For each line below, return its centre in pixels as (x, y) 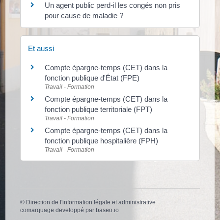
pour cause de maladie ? (84, 15)
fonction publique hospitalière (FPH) (102, 141)
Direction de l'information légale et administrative (91, 203)
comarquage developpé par (58, 210)
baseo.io (108, 210)
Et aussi (41, 48)
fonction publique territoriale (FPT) (99, 109)
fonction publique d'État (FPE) (92, 78)
